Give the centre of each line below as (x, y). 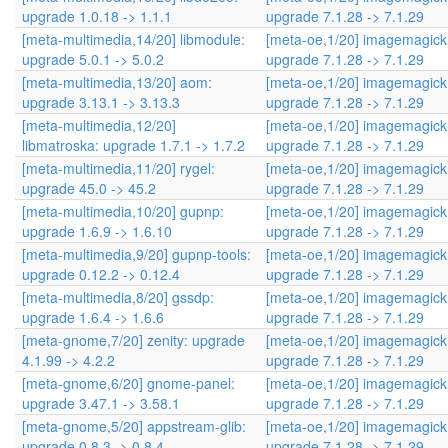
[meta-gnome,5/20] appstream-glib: (134, 426)
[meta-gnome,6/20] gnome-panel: (128, 383)
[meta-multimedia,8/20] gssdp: (118, 297)
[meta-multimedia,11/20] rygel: (118, 168)
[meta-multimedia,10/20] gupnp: (123, 211)
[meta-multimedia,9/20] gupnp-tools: (136, 254)
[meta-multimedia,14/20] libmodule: (133, 39)
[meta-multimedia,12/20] (99, 125)
